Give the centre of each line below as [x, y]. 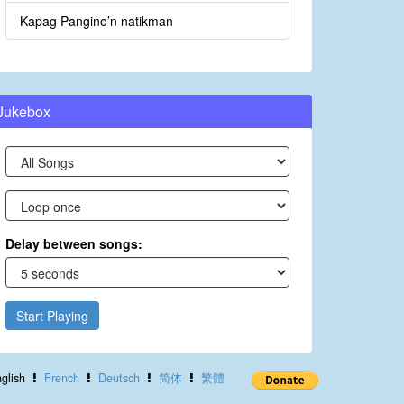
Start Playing [52, 316]
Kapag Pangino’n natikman [96, 21]
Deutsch [119, 378]
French [61, 378]
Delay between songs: [74, 244]
